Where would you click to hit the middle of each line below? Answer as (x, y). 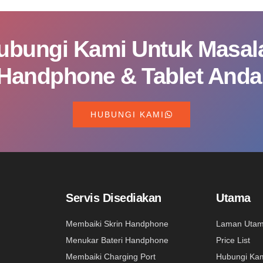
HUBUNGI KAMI (127, 115)
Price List (233, 240)
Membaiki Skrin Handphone (117, 224)
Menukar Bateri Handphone (117, 240)
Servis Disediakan (114, 198)
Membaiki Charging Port (111, 257)
